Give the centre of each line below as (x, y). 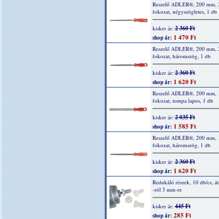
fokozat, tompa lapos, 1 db (183, 100)
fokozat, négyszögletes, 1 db (185, 11)
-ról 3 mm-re (167, 189)
